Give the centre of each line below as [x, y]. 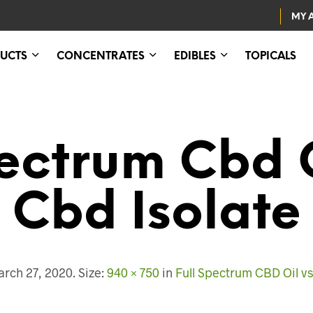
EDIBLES [195, 56]
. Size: [89, 272]
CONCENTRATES [101, 56]
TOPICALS [271, 56]
